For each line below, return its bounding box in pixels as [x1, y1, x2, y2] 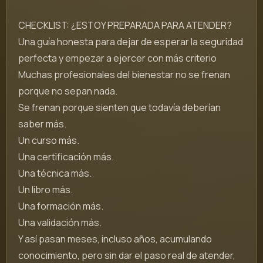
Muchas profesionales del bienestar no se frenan [18, 68, 230, 82]
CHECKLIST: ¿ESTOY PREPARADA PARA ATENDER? [18, 19, 232, 32]
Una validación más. [18, 216, 102, 230]
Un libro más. [18, 183, 73, 197]
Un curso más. [18, 134, 79, 147]
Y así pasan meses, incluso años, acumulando [18, 232, 212, 246]
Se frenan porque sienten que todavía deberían [18, 101, 221, 114]
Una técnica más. [18, 167, 92, 180]
